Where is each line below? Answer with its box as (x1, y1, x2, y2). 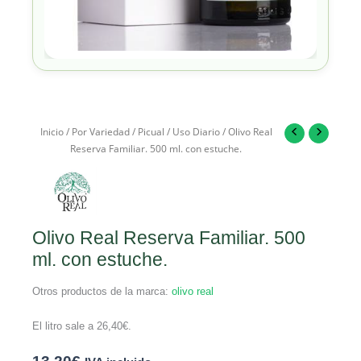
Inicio (39, 125, 64, 139)
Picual (137, 125, 164, 139)
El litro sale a (32, 320, 97, 333)
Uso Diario (172, 125, 220, 139)
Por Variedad (71, 125, 130, 139)
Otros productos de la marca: (32, 285, 172, 298)
